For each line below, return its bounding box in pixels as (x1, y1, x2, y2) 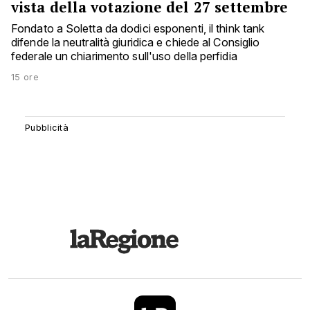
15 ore (11, 72, 39, 83)
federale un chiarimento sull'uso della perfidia (11, 49, 237, 64)
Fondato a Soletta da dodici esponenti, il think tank (11, 21, 265, 36)
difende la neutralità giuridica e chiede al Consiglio (11, 35, 260, 50)
